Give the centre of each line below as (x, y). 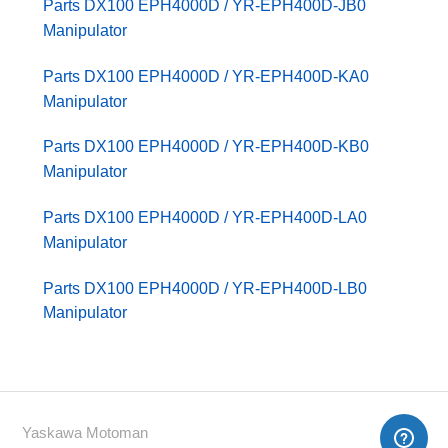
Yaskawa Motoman (85, 433)
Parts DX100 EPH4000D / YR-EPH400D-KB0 (206, 147)
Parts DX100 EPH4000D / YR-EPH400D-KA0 (206, 76)
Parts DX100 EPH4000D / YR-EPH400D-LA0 (205, 217)
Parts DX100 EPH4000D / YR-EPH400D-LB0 (205, 288)
